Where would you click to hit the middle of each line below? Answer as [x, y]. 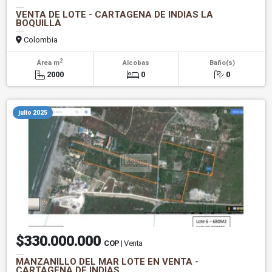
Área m [48, 63]
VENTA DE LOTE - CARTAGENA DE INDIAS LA [114, 15]
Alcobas [136, 63]
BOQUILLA [39, 23]
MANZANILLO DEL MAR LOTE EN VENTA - [107, 262]
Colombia [40, 40]
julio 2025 [33, 113]
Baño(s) [222, 63]
